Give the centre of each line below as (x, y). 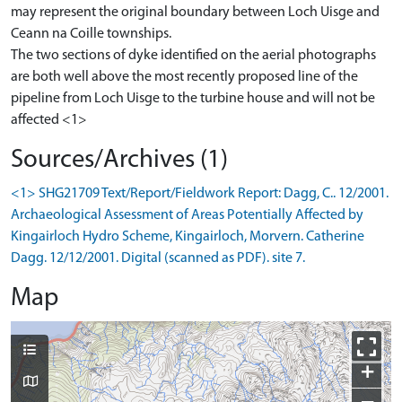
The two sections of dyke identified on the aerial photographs (193, 56)
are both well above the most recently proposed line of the (184, 77)
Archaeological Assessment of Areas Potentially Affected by (187, 215)
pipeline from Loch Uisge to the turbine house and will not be (193, 99)
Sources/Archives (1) (119, 160)
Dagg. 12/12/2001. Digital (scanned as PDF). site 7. (158, 258)
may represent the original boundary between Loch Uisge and (195, 13)
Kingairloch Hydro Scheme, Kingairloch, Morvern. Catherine (188, 237)
